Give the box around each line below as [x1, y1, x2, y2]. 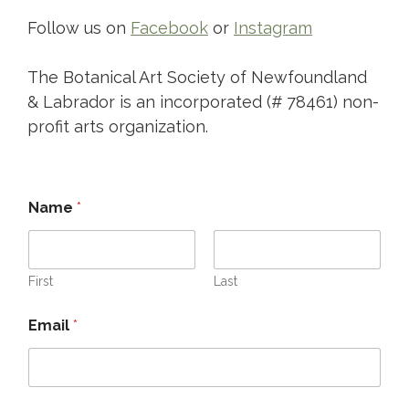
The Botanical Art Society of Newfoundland [27, 67, 367, 87]
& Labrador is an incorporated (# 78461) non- [27, 91, 379, 111]
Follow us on [27, 17, 131, 37]
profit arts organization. [27, 116, 208, 136]
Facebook [131, 17, 208, 37]
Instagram [234, 17, 312, 37]
